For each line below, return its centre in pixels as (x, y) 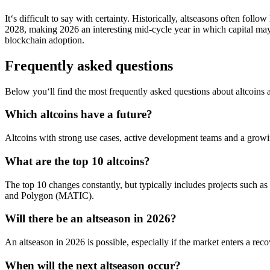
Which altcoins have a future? (79, 115)
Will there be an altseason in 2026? (91, 219)
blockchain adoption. (45, 40)
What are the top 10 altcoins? (77, 161)
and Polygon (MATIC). (49, 195)
